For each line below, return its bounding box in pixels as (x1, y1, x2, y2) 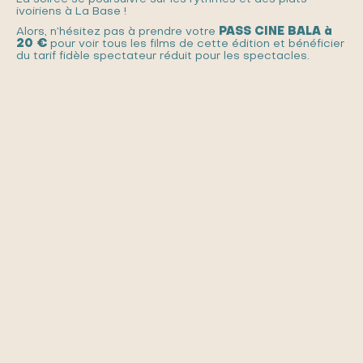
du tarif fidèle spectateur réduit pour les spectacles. (16, 51, 310, 62)
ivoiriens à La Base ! (16, 6, 126, 18)
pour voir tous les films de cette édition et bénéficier (47, 39, 344, 50)
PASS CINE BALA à (219, 27, 332, 38)
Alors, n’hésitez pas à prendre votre (16, 27, 219, 38)
